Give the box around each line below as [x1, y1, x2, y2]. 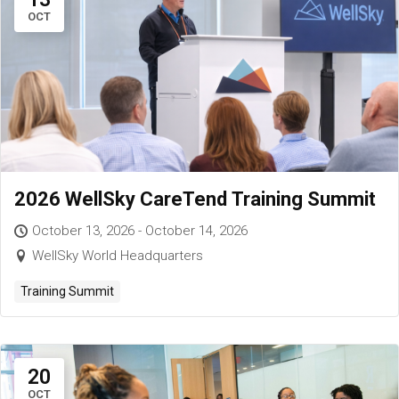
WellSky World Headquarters [32, 247, 203, 264]
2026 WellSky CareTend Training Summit [14, 187, 376, 210]
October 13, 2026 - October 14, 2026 [32, 222, 248, 239]
